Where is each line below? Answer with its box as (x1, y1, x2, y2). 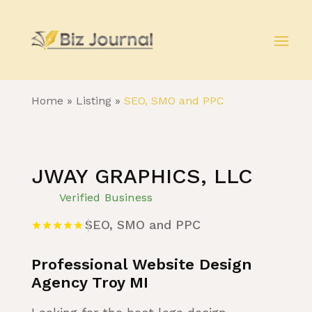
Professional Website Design (31, 256, 252, 273)
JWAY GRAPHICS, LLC (31, 164, 253, 188)
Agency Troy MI (31, 274, 148, 291)
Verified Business (58, 191, 153, 204)
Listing (75, 94, 111, 107)
